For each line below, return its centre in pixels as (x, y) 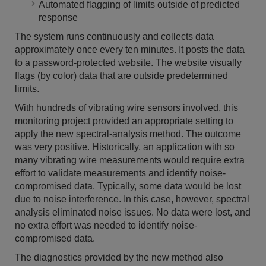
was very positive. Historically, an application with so (125, 147)
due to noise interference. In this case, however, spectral (132, 199)
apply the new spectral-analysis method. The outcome (128, 134)
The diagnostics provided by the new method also (119, 257)
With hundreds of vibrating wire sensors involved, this (126, 107)
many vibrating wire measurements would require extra (130, 160)
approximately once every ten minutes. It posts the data (130, 49)
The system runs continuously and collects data (114, 36)
